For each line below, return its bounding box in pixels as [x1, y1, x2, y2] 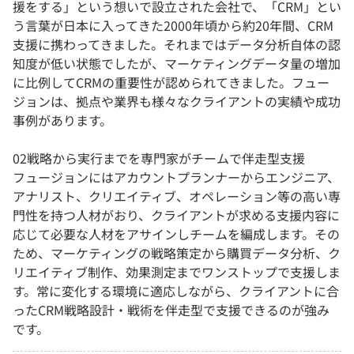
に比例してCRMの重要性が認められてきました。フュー [13, 73, 330, 92]
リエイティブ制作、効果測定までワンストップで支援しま [13, 262, 341, 282]
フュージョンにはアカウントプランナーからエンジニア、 [13, 168, 340, 187]
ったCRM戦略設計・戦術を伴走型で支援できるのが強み [13, 300, 330, 320]
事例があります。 [13, 111, 112, 130]
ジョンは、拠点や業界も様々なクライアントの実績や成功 [13, 92, 341, 111]
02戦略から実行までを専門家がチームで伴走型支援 [13, 149, 305, 168]
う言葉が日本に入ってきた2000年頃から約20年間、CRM [13, 16, 333, 36]
